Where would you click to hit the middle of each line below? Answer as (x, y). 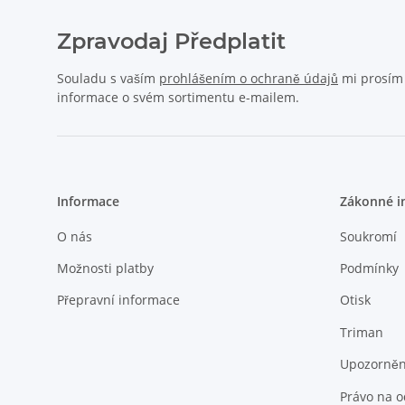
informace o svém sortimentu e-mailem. (178, 98)
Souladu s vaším (108, 79)
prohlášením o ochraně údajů (249, 79)
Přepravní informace (118, 300)
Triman (361, 332)
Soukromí (368, 236)
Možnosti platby (105, 268)
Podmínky (369, 268)
